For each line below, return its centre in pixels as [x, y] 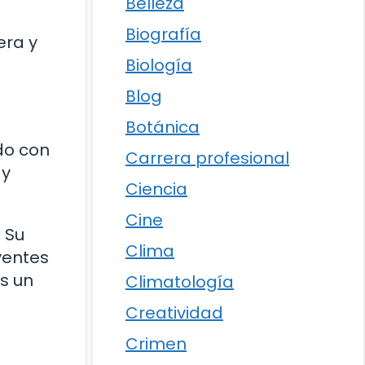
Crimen [156, 344]
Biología [159, 65]
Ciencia [156, 189]
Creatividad [174, 313]
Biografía [163, 34]
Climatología [180, 282]
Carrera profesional [207, 158]
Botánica [163, 127]
